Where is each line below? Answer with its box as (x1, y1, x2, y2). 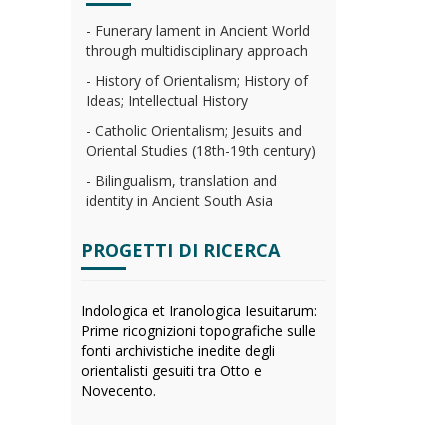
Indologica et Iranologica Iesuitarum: (81, 301, 317, 320)
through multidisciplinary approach (86, 41, 308, 60)
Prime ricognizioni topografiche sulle (81, 321, 316, 340)
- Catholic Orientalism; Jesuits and (86, 121, 302, 140)
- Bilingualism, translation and (86, 171, 277, 190)
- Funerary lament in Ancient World (86, 21, 310, 40)
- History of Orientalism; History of (86, 71, 308, 90)
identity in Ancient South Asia (86, 191, 273, 210)
